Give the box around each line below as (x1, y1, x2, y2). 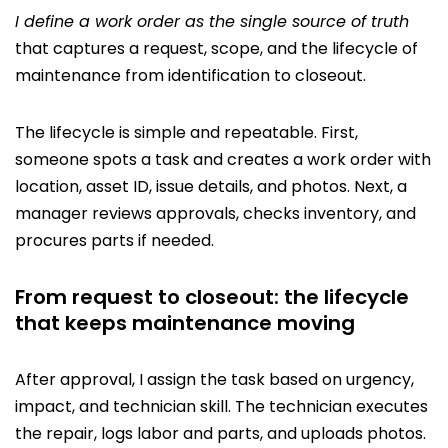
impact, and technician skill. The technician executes (15, 394, 428, 418)
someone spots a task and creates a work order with (15, 147, 431, 171)
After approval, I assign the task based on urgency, (15, 367, 414, 391)
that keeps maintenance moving (15, 308, 355, 337)
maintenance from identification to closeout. (15, 63, 366, 87)
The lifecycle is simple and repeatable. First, (15, 120, 358, 144)
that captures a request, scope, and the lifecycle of (15, 36, 418, 60)
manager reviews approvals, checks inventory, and (15, 201, 416, 225)
